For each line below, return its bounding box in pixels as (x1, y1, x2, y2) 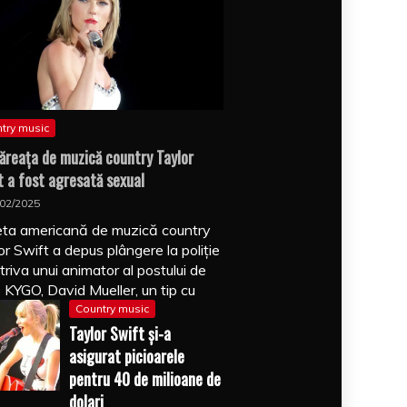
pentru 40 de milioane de (68, 367, 221, 392)
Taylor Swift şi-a (68, 322, 171, 346)
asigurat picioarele (68, 344, 184, 369)
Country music (74, 302, 149, 316)
